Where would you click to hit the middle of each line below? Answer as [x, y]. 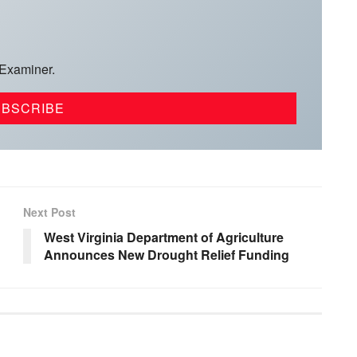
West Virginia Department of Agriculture [164, 237]
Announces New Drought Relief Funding [167, 254]
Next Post [49, 212]
